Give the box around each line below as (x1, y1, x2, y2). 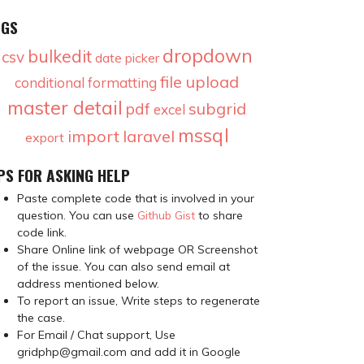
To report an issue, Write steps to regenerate (17, 292, 260, 308)
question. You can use (17, 207, 137, 223)
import (67, 125, 119, 146)
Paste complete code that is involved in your (17, 190, 254, 206)
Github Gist (137, 207, 195, 223)
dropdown (162, 43, 253, 67)
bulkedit (27, 45, 92, 67)
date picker (94, 49, 159, 66)
